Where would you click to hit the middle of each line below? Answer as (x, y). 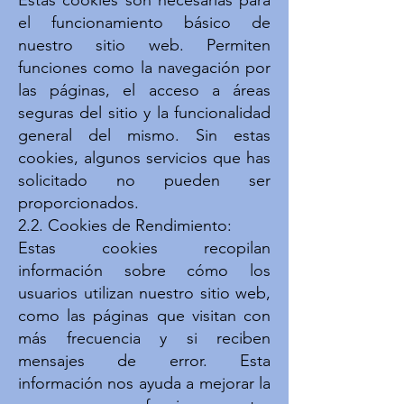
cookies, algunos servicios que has (144, 158)
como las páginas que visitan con (144, 316)
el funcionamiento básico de (144, 23)
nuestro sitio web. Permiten (144, 45)
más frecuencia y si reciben (144, 338)
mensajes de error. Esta (144, 361)
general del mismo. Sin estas (144, 135)
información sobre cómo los (144, 271)
